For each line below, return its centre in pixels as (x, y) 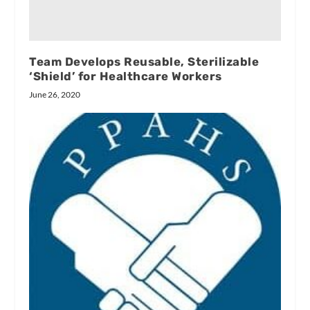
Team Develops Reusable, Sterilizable (144, 61)
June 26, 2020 (55, 94)
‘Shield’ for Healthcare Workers (126, 76)
